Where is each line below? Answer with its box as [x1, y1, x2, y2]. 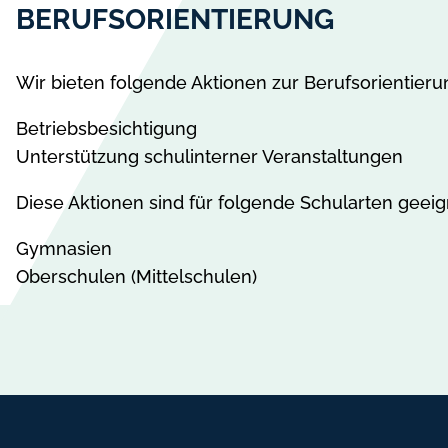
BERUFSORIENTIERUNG [16, 2, 334, 36]
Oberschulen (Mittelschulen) [16, 265, 257, 287]
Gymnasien [16, 237, 112, 259]
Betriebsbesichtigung [16, 117, 197, 139]
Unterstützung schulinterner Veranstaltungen [16, 145, 403, 167]
